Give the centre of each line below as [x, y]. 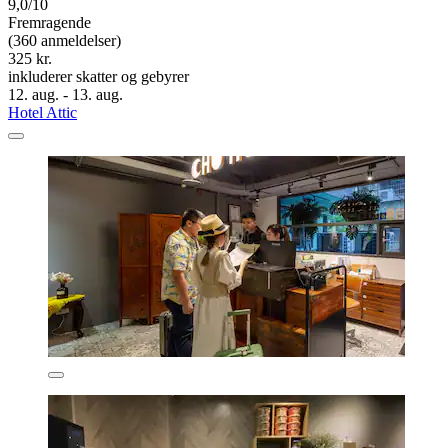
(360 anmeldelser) [64, 40]
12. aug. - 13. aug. [65, 94]
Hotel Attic [42, 112]
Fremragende [49, 22]
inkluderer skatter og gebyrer [98, 76]
